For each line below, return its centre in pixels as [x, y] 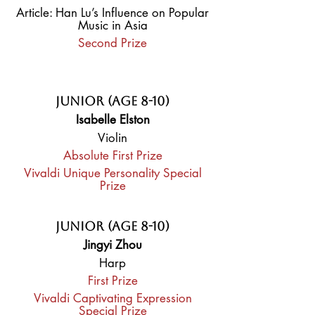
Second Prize [112, 43]
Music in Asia [112, 25]
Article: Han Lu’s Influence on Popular [112, 13]
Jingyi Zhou [112, 245]
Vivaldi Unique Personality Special [112, 173]
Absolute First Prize [112, 155]
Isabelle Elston [112, 120]
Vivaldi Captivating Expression [112, 298]
